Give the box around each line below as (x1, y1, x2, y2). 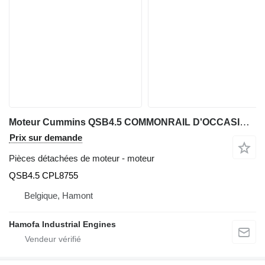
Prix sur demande (9, 132, 82, 143)
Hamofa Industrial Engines (9, 219, 116, 229)
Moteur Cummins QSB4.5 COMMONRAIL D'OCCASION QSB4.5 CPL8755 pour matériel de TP (240, 116, 250, 128)
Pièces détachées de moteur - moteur (9, 153, 154, 163)
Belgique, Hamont (24, 190, 93, 201)
